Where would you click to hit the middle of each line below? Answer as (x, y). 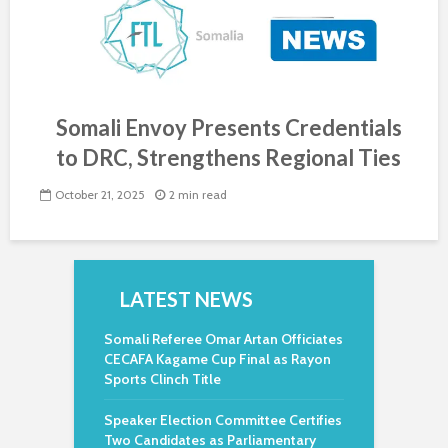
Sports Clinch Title (162, 379)
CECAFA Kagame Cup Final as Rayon (217, 359)
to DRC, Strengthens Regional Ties (228, 157)
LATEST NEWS (186, 299)
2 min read (198, 195)
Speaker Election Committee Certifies (223, 420)
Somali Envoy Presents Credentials (229, 127)
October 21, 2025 (100, 195)
